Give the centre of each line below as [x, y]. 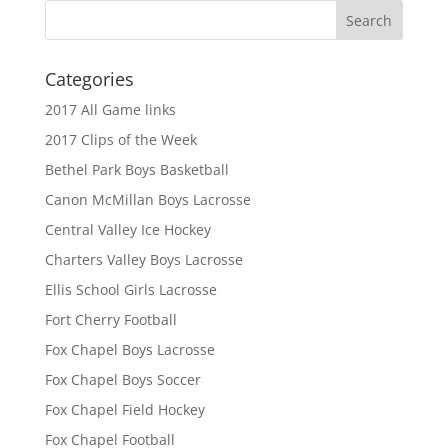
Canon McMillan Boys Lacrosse [147, 200]
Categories [89, 79]
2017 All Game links [110, 110]
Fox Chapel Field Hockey [124, 410]
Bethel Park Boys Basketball [136, 170]
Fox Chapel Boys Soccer [122, 380]
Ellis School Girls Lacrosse [130, 290]
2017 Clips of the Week [120, 140]
